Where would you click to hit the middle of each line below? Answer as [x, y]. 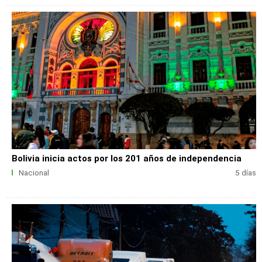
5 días [245, 173]
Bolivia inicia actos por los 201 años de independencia [127, 158]
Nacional [34, 173]
